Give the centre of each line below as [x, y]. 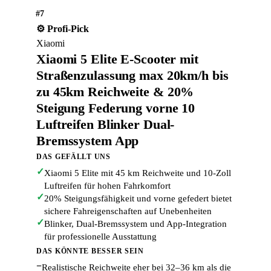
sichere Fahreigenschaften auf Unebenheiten [128, 211]
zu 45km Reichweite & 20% [115, 92]
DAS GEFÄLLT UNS [73, 157]
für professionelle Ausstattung [100, 237]
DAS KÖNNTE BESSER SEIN [90, 251]
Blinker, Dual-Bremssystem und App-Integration [135, 224]
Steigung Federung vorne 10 [116, 108]
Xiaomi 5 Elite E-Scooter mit [117, 59]
